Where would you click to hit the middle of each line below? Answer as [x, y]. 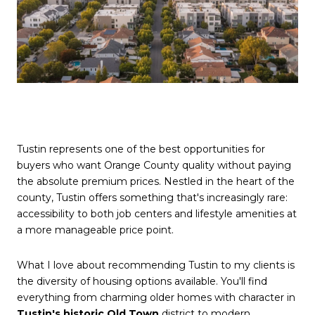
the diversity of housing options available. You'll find [142, 281]
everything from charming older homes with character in [156, 297]
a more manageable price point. [95, 230]
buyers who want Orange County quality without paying [154, 165]
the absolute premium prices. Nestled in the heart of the [156, 181]
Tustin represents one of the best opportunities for [141, 149]
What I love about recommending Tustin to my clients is [156, 265]
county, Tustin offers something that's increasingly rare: [152, 197]
